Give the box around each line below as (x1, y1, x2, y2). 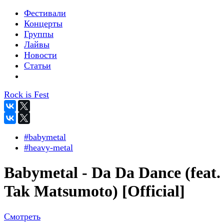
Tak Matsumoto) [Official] (4, 182, 185, 200)
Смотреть (4, 211, 40, 221)
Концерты (24, 18, 62, 28)
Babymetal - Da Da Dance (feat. (4, 163, 220, 182)
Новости (24, 50, 57, 60)
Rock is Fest (4, 89, 49, 99)
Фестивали (24, 8, 66, 18)
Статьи (24, 60, 51, 70)
